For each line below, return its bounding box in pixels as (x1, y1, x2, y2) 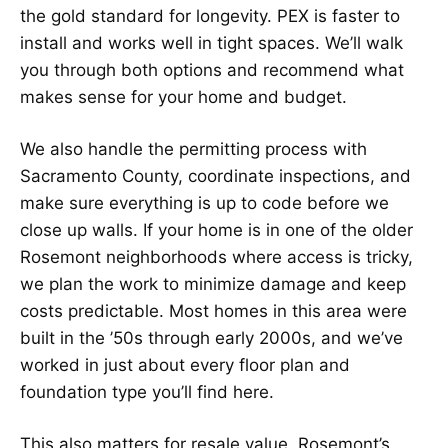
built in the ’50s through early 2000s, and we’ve (20, 327, 403, 348)
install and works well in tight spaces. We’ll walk (20, 32, 403, 53)
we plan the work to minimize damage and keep (20, 273, 406, 294)
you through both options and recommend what (20, 59, 404, 80)
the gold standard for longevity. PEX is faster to (20, 5, 400, 26)
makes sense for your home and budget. (20, 86, 347, 107)
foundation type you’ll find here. (20, 381, 274, 402)
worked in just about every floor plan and (20, 354, 350, 375)
